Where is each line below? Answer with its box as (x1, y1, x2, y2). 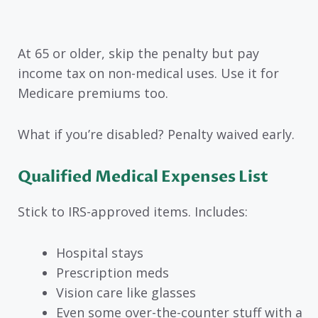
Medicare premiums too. (18, 84, 168, 102)
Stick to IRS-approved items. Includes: (18, 202, 248, 220)
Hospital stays (56, 244, 143, 262)
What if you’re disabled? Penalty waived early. (18, 126, 295, 143)
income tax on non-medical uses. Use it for (18, 64, 279, 82)
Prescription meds (56, 264, 169, 282)
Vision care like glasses (56, 284, 196, 302)
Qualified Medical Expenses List (18, 165, 268, 187)
